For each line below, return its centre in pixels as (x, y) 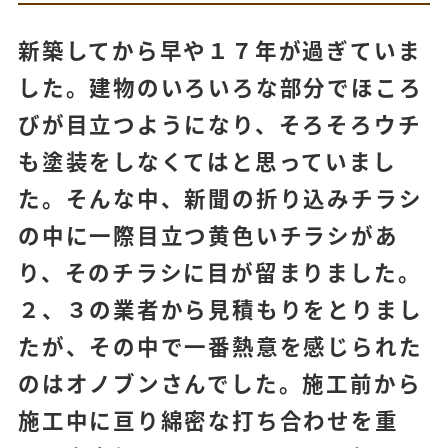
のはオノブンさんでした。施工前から (219, 383)
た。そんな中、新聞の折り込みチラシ (220, 198)
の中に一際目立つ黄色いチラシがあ (208, 235)
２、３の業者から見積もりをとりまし (220, 309)
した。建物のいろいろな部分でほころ (220, 87)
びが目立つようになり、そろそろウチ (219, 124)
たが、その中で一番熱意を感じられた (220, 346)
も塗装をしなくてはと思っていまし (207, 161)
